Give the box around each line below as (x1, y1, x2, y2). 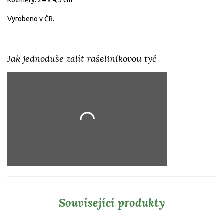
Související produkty (58, 195, 165, 210)
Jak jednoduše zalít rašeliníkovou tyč (7, 52, 157, 64)
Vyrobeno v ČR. (7, 14, 54, 23)
